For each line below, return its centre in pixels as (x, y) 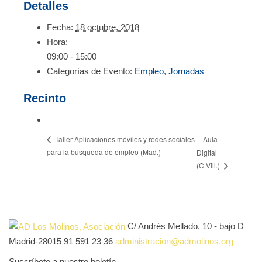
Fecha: (60, 27)
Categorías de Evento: (89, 71)
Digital (206, 153)
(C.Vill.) (209, 165)
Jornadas (186, 71)
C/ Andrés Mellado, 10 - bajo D (186, 226)
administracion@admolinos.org (174, 242)
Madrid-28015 (35, 242)
